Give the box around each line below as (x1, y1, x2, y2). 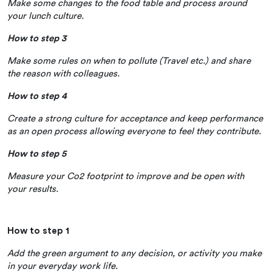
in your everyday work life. (7, 261, 118, 271)
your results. (7, 184, 61, 194)
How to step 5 (7, 149, 66, 158)
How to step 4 (7, 91, 67, 101)
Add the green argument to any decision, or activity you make (7, 248, 262, 258)
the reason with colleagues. (7, 69, 127, 78)
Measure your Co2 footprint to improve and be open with (7, 171, 244, 181)
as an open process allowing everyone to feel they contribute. (7, 126, 263, 136)
